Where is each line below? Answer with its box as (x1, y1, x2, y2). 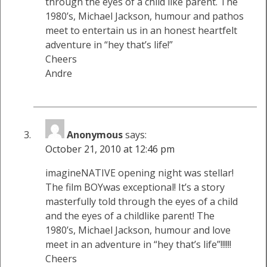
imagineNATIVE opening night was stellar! (45, 166, 234, 179)
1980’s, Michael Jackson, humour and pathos (45, 9, 244, 23)
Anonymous (67, 128, 123, 141)
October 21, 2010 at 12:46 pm (45, 142, 175, 156)
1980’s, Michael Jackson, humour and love (45, 223, 231, 237)
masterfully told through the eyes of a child (45, 194, 238, 208)
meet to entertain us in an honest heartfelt (45, 23, 237, 37)
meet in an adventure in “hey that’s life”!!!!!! (45, 237, 231, 251)
